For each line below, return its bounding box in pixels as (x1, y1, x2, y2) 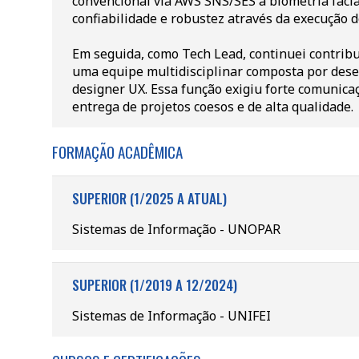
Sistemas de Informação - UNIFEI (71, 307, 271, 325)
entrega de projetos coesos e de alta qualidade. (71, 98, 353, 115)
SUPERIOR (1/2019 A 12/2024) (71, 275, 237, 295)
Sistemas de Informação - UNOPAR (71, 220, 280, 238)
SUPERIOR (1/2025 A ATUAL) (71, 188, 227, 208)
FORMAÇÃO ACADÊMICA (51, 140, 183, 163)
